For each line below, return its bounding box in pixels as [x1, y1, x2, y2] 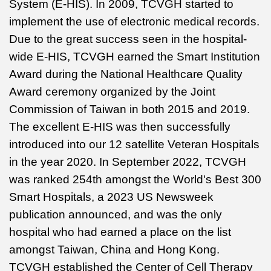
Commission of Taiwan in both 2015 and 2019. [9, 102, 250, 116]
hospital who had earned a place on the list [9, 225, 231, 238]
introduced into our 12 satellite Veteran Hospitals [9, 137, 260, 151]
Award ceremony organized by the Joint [9, 85, 215, 98]
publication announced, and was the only [9, 207, 222, 221]
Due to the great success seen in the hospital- [9, 32, 247, 45]
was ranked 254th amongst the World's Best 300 [9, 172, 261, 186]
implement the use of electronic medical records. [9, 15, 260, 28]
